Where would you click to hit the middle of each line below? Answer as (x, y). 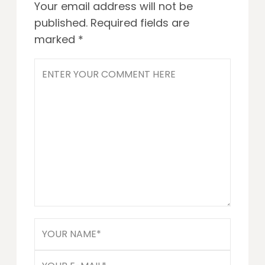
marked (56, 39)
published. (61, 22)
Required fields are (140, 22)
